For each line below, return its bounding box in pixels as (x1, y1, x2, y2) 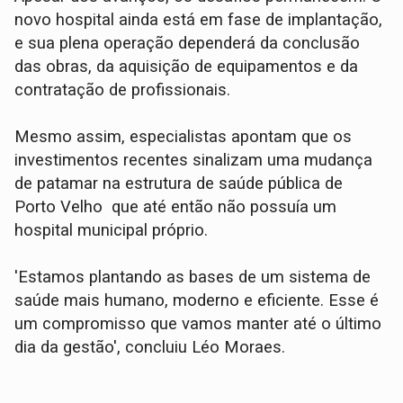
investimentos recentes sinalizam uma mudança (14, 149, 373, 170)
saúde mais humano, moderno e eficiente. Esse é (14, 290, 380, 310)
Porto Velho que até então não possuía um (14, 196, 337, 217)
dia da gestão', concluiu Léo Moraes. (14, 336, 286, 357)
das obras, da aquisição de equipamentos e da (14, 56, 359, 76)
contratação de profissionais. (14, 79, 231, 100)
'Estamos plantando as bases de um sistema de (14, 266, 372, 287)
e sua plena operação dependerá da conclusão (14, 32, 361, 53)
